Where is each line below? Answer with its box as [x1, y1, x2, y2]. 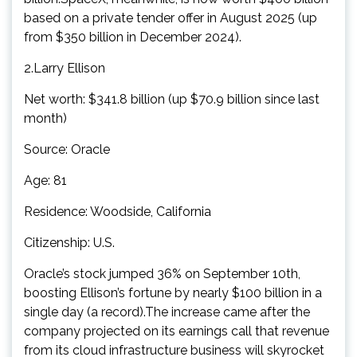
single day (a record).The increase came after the [24, 304, 310, 320]
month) [24, 110, 67, 126]
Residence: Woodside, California [24, 203, 211, 219]
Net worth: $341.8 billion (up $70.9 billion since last [24, 91, 320, 107]
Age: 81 [24, 172, 67, 188]
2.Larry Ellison [24, 60, 105, 76]
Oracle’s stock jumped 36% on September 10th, [24, 265, 300, 281]
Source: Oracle [24, 141, 110, 157]
